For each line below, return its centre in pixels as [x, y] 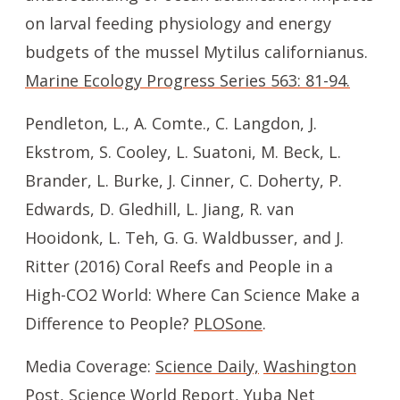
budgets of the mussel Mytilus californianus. [196, 52]
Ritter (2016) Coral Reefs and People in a [179, 266]
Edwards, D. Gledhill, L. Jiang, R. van [159, 209]
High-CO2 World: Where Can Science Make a [192, 295]
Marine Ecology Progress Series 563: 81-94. [187, 80]
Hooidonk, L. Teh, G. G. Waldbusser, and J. [184, 237]
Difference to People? [109, 323]
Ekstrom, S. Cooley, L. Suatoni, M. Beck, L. [183, 152]
